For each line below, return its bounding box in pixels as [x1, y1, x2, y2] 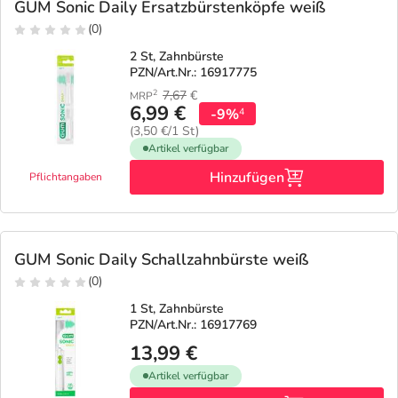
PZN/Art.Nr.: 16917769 [130, 315, 257, 333]
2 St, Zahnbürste [130, 47, 224, 65]
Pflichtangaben [28, 169, 102, 184]
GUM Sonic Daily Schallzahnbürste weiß [14, 248, 308, 270]
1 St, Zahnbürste [130, 299, 224, 317]
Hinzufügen [210, 167, 284, 187]
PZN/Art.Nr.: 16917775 [130, 63, 257, 81]
